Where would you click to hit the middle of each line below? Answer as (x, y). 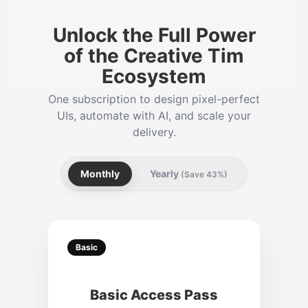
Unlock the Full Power (154, 35)
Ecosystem (154, 77)
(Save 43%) (204, 175)
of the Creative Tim (154, 56)
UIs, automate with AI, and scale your (154, 116)
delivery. (154, 132)
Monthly (100, 174)
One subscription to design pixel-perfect (154, 99)
